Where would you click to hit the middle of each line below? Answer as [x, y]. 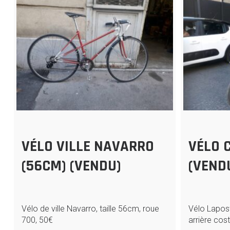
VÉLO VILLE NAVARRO [88, 147]
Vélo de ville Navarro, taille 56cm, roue [90, 209]
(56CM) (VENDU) [71, 166]
